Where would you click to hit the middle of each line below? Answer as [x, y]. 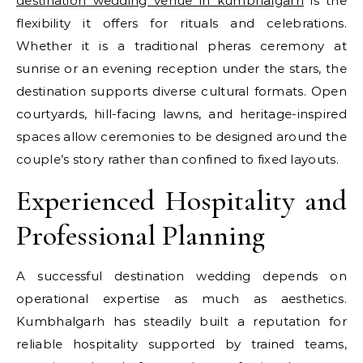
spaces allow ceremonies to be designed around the [181, 137]
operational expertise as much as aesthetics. [181, 299]
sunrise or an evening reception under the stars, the [181, 68]
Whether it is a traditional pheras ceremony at [181, 46]
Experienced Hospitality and [181, 201]
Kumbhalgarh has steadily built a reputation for [181, 321]
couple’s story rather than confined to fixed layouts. [177, 159]
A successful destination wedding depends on [181, 276]
